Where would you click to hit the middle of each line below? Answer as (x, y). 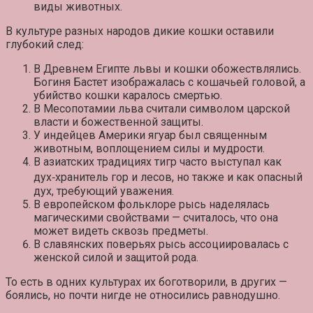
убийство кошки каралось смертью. (128, 96)
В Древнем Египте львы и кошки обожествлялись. (167, 69)
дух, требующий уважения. (104, 191)
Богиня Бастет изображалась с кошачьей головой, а (169, 82)
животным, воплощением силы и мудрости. (149, 149)
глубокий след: (45, 45)
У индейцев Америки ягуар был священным (150, 136)
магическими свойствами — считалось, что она (156, 218)
